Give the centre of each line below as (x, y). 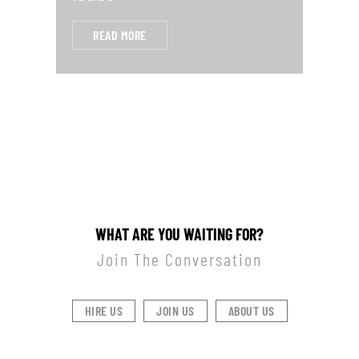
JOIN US (175, 311)
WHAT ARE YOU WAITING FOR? (179, 234)
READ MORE (120, 35)
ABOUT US (251, 311)
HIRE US (103, 311)
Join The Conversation (179, 259)
